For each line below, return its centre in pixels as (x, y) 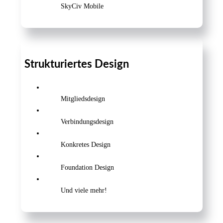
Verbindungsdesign (87, 122)
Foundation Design (88, 168)
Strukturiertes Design (76, 64)
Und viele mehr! (84, 191)
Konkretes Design (86, 145)
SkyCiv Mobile (82, 6)
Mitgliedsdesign (83, 99)
